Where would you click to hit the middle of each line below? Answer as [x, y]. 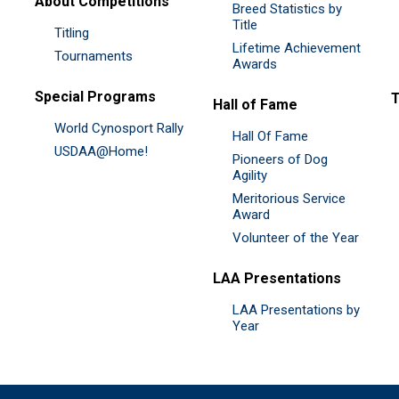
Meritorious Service [289, 198]
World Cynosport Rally [119, 128]
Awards [255, 64]
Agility [250, 175]
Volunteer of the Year [296, 237]
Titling [72, 33]
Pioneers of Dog [280, 159]
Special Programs [95, 96]
